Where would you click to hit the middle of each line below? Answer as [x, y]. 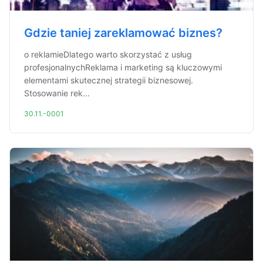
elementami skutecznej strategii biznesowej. [109, 80]
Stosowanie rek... [57, 93]
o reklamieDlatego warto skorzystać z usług [108, 54]
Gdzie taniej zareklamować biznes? [123, 33]
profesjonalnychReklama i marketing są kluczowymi [123, 67]
